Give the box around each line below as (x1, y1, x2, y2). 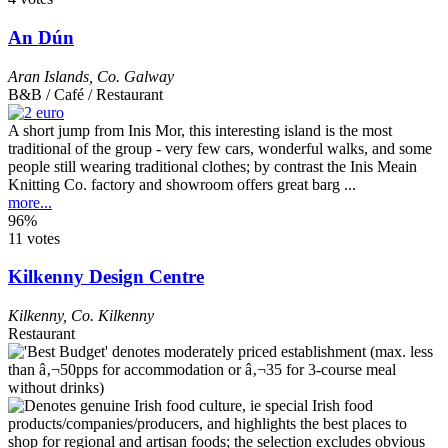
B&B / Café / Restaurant (8, 85, 163, 103)
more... (8, 193, 52, 211)
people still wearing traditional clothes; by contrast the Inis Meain (8, 157, 417, 175)
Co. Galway (97, 67, 174, 85)
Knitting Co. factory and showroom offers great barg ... (8, 175, 356, 193)
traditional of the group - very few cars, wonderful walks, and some (8, 139, 432, 157)
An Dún (8, 26, 74, 48)
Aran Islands (8, 67, 89, 85)
